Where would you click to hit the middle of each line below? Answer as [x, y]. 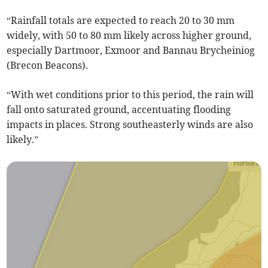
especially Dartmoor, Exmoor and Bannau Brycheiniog [131, 50]
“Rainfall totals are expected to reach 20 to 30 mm [121, 20]
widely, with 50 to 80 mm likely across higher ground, [129, 35]
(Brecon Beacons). [48, 65]
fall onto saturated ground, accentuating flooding [119, 109]
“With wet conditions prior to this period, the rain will [130, 94]
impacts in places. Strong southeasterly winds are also [130, 124]
